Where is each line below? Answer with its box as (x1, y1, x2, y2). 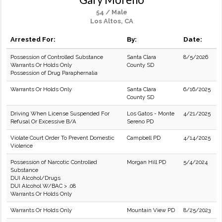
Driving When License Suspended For (10, 110, 110, 117)
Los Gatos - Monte (127, 110, 174, 117)
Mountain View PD (127, 207, 175, 214)
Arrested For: (10, 35, 55, 43)
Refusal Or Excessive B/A (10, 118, 76, 125)
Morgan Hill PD (127, 159, 166, 166)
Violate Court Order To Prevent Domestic (10, 134, 114, 141)
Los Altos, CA (90, 17, 133, 25)
